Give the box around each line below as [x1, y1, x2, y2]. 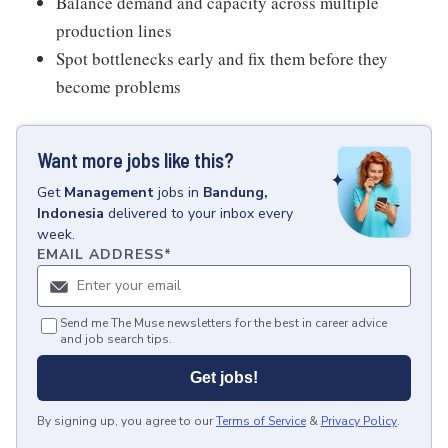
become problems [56, 75, 181, 98]
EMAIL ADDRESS [37, 245, 164, 264]
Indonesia [37, 204, 104, 223]
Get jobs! [190, 369, 258, 386]
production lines [56, 19, 172, 42]
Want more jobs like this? [37, 148, 234, 172]
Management [64, 183, 154, 202]
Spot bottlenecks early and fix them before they [56, 47, 388, 70]
